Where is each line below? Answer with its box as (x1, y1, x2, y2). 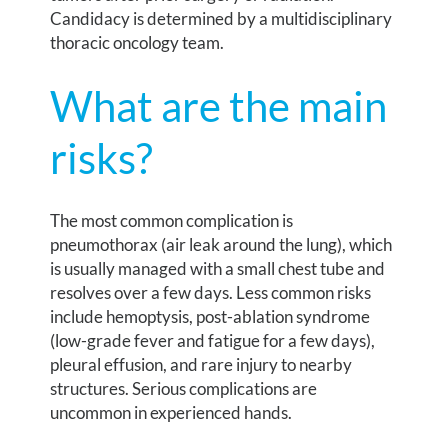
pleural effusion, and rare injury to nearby (50, 354, 353, 376)
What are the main (50, 81, 388, 132)
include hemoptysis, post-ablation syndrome (50, 306, 371, 328)
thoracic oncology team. (50, 32, 225, 54)
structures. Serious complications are (50, 378, 318, 400)
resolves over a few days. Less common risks (50, 282, 372, 304)
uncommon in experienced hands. (50, 402, 293, 424)
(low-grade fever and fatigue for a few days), (50, 330, 376, 352)
